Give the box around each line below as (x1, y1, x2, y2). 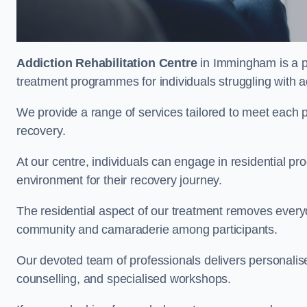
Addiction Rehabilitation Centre (16, 56, 197, 70)
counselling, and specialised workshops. (16, 272, 234, 286)
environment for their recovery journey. (16, 173, 225, 187)
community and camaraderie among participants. (16, 223, 278, 236)
